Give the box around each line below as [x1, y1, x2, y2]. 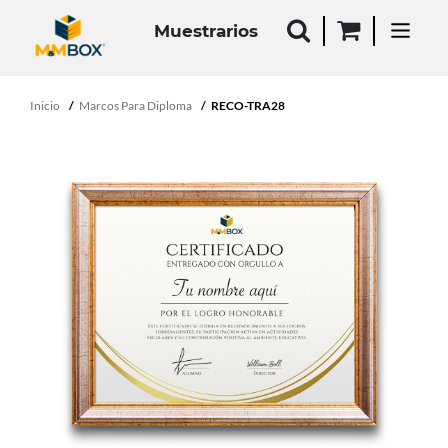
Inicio [30, 98, 60, 113]
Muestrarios [154, 20, 258, 41]
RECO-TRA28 [211, 98, 285, 113]
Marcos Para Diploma [79, 98, 192, 113]
